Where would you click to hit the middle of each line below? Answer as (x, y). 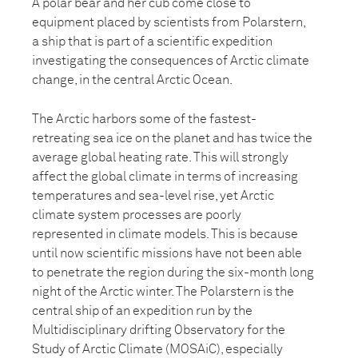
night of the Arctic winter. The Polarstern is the (163, 292)
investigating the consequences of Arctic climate (171, 61)
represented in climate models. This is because (165, 234)
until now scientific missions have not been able (167, 253)
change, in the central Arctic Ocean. (132, 80)
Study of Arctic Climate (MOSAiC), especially (157, 349)
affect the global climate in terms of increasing (165, 177)
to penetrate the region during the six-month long (173, 272)
